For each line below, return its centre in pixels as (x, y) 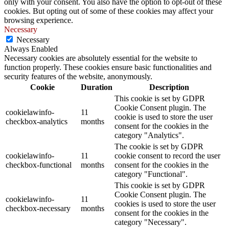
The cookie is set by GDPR (159, 146)
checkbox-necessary (38, 208)
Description (169, 87)
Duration (97, 87)
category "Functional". (151, 174)
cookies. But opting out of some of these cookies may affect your (109, 11)
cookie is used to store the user (164, 117)
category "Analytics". (149, 135)
